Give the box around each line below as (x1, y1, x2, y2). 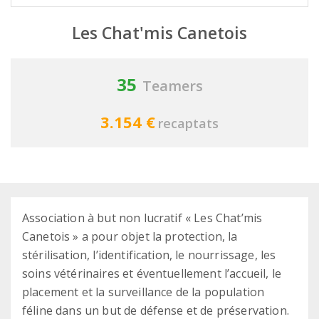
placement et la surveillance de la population (22, 284, 265, 300)
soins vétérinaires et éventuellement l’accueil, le (22, 266, 282, 282)
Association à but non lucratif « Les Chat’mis (22, 210, 263, 226)
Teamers (142, 76, 203, 96)
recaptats (158, 115, 219, 132)
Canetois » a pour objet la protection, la (22, 229, 238, 245)
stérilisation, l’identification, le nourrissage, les (22, 247, 276, 263)
